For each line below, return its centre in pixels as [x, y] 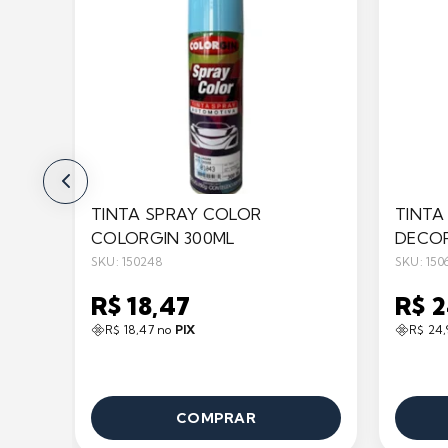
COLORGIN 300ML [163, 238]
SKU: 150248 [127, 261]
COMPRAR [216, 418]
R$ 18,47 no [140, 329]
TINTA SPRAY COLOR [176, 214]
